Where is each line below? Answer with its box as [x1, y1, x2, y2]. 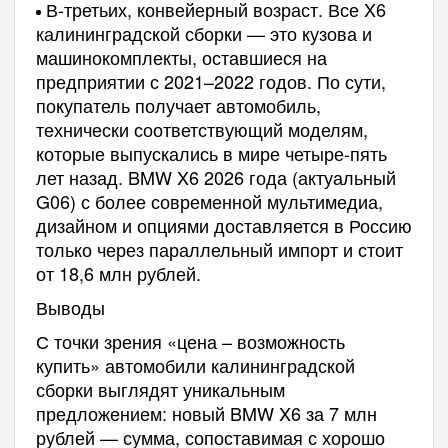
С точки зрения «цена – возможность [35, 327, 345, 354]
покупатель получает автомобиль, [35, 91, 321, 118]
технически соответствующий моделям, [35, 115, 368, 142]
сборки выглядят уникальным [35, 375, 285, 402]
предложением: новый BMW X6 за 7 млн [35, 399, 377, 426]
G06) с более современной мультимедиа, [35, 187, 383, 214]
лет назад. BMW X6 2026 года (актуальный [35, 163, 396, 190]
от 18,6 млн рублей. [35, 259, 201, 286]
